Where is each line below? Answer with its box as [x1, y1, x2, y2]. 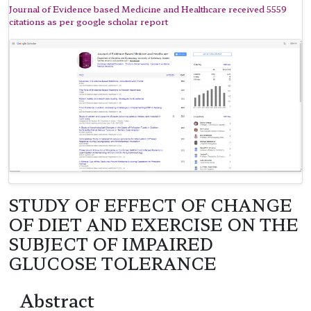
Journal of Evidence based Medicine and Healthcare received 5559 [9, 2, 287, 15]
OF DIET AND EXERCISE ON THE [8, 212, 299, 237]
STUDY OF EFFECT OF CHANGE [8, 193, 292, 217]
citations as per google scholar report [9, 15, 168, 27]
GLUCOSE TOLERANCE [8, 251, 217, 276]
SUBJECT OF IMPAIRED [8, 232, 213, 256]
